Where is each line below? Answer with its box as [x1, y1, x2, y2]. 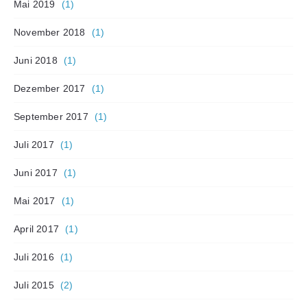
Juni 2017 [14, 167, 58, 178]
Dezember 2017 [14, 82, 86, 94]
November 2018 [14, 26, 86, 38]
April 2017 [14, 223, 59, 234]
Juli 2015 [14, 279, 54, 291]
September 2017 [14, 110, 88, 122]
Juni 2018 [14, 54, 58, 66]
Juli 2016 [14, 251, 54, 262]
